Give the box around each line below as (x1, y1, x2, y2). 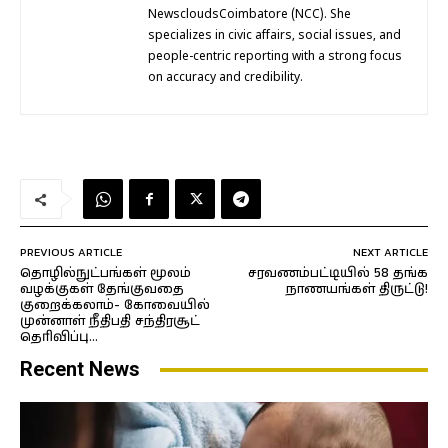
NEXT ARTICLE (352, 244, 428, 261)
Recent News (20, 357, 140, 382)
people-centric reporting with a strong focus (148, 50, 402, 65)
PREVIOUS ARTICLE (20, 244, 122, 261)
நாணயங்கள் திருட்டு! (285, 280, 428, 300)
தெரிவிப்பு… (20, 328, 98, 348)
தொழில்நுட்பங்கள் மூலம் (20, 264, 191, 284)
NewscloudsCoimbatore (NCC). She (148, 8, 351, 23)
